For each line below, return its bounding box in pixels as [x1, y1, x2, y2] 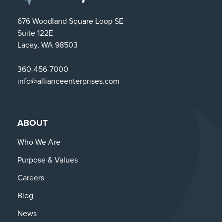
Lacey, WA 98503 [17, 39, 78, 50]
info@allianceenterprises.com [17, 75, 119, 86]
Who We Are [17, 136, 60, 147]
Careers [17, 171, 44, 183]
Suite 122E [17, 27, 53, 38]
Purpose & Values [17, 154, 78, 165]
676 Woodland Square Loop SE [17, 15, 123, 26]
